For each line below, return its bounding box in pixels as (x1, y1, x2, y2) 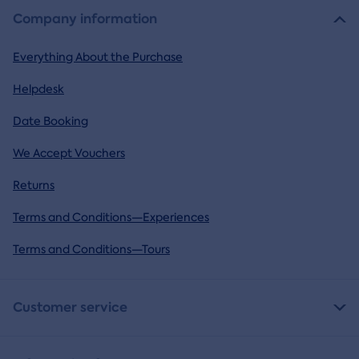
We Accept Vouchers (13, 146, 125, 161)
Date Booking (13, 114, 88, 129)
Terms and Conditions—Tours (13, 242, 170, 257)
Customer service (13, 298, 127, 317)
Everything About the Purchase (13, 50, 183, 65)
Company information (13, 10, 157, 29)
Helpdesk (13, 82, 64, 97)
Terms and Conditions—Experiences (13, 210, 209, 225)
